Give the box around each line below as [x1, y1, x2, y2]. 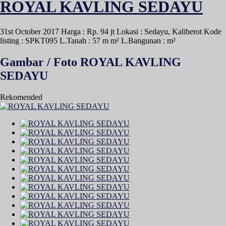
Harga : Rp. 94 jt [61, 27, 115, 36]
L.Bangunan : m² [121, 36, 176, 45]
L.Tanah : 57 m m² [60, 36, 119, 45]
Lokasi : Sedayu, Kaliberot [117, 27, 202, 36]
